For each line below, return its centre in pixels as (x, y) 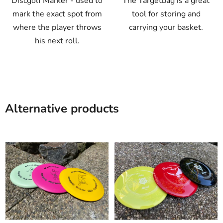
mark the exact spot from (57, 14)
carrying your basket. (166, 28)
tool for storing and (166, 14)
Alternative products (62, 109)
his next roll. (57, 41)
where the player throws (57, 28)
